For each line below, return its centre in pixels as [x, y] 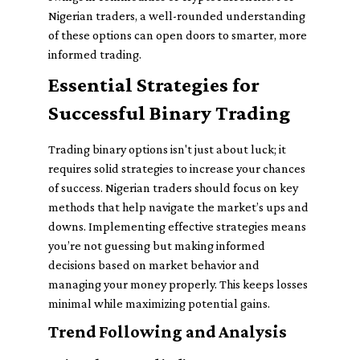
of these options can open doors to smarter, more [178, 35]
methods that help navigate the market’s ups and [178, 207]
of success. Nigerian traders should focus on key [173, 188]
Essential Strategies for [154, 85]
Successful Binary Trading [169, 113]
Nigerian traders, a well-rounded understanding [177, 16]
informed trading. [95, 54]
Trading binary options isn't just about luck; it [167, 149]
